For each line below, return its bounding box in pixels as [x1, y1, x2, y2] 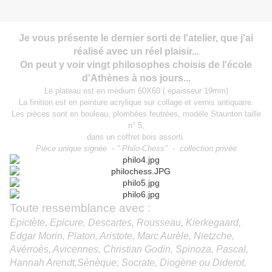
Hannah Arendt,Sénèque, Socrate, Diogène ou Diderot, [10, 257, 246, 268]
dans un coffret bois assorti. [87, 132, 185, 142]
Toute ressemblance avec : [10, 202, 151, 215]
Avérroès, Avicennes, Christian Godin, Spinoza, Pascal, [10, 244, 248, 255]
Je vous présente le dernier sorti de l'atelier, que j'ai [19, 33, 253, 44]
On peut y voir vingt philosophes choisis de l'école [20, 59, 252, 70]
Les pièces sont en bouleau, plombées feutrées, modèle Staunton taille [11, 109, 261, 119]
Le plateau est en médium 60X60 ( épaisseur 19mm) [44, 86, 228, 96]
